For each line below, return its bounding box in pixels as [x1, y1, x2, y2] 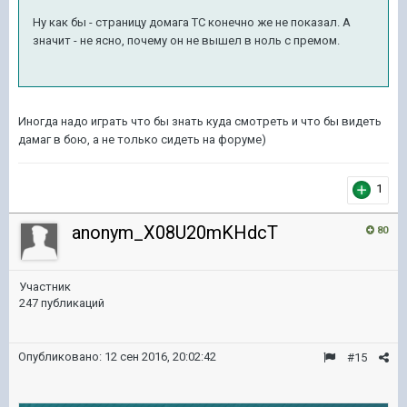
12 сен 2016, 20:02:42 [104, 350, 216, 363]
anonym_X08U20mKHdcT [72, 222, 278, 243]
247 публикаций [19, 296, 104, 310]
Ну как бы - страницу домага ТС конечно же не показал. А [33, 15, 351, 29]
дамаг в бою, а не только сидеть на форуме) [18, 133, 266, 146]
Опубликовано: [18, 350, 104, 363]
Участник [19, 280, 71, 293]
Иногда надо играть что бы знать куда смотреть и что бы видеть [18, 114, 382, 128]
